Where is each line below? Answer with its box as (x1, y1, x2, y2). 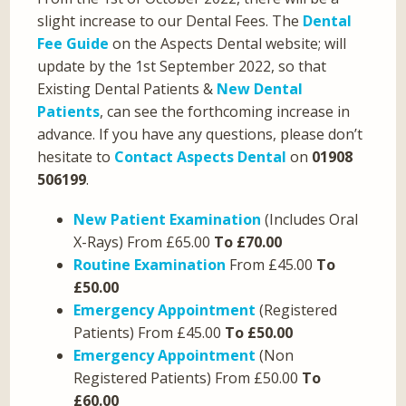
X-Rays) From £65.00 (73, 231, 215, 252)
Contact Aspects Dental (114, 146, 287, 167)
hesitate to (37, 146, 115, 167)
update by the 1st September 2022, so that (37, 55, 327, 76)
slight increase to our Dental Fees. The (37, 10, 304, 31)
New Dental (217, 78, 304, 99)
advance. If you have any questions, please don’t (37, 123, 363, 144)
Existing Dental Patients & (37, 78, 217, 99)
